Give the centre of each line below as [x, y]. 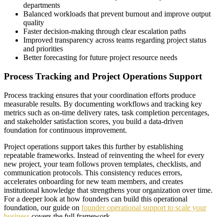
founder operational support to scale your [144, 207]
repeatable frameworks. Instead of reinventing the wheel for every [104, 155]
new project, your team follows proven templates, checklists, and [102, 164]
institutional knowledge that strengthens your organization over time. [108, 190]
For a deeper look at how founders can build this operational [96, 199]
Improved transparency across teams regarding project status [115, 40]
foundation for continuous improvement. [65, 130]
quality [34, 23]
